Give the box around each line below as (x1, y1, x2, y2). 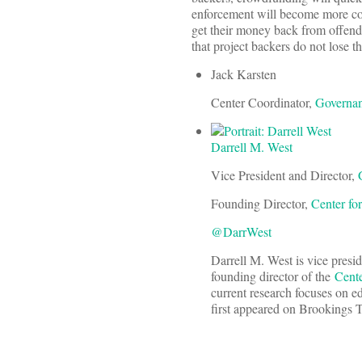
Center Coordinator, (211, 94, 315, 112)
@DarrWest (211, 223, 271, 241)
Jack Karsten (211, 65, 276, 83)
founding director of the (211, 267, 335, 285)
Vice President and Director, (211, 166, 358, 184)
